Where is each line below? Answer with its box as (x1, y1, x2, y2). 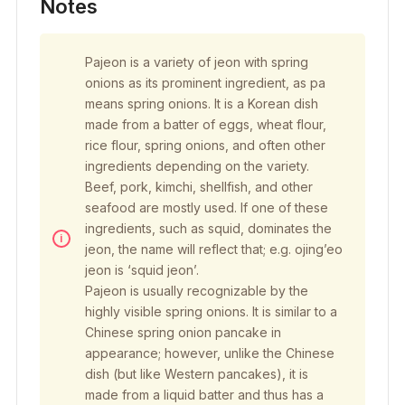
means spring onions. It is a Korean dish (84, 96, 318, 112)
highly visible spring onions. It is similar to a (84, 304, 337, 320)
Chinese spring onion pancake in (84, 325, 281, 341)
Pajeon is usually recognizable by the (84, 283, 308, 299)
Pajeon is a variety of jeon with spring (84, 54, 308, 71)
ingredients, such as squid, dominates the (84, 221, 332, 237)
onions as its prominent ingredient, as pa (84, 75, 325, 91)
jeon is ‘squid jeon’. (84, 262, 199, 278)
